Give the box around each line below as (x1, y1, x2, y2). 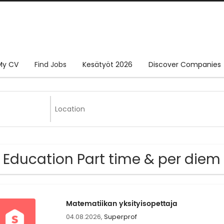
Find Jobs (34, 59, 66, 70)
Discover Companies (148, 59, 221, 70)
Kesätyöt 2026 (82, 59, 132, 70)
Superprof (103, 212, 137, 221)
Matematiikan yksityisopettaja (65, 198, 177, 210)
